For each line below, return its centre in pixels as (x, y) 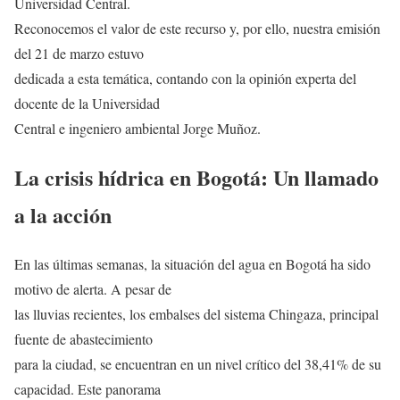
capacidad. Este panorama (87, 388)
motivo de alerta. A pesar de (93, 288)
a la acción (63, 214)
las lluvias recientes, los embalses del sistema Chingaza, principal (196, 313)
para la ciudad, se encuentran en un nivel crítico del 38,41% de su (198, 363)
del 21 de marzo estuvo (79, 53)
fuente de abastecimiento (83, 338)
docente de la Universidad (87, 103)
